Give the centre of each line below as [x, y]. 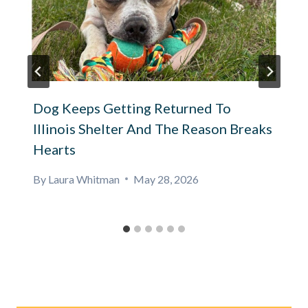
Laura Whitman [84, 179]
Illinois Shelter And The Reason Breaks [153, 128]
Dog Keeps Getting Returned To [132, 108]
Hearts [54, 149]
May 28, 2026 [166, 179]
